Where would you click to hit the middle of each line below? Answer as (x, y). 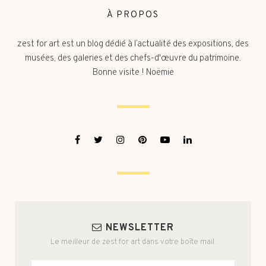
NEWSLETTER (140, 228)
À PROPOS (133, 15)
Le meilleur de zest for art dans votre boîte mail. (133, 243)
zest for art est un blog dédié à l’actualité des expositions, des (133, 45)
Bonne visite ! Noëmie (133, 73)
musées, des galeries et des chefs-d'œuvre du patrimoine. (133, 59)
